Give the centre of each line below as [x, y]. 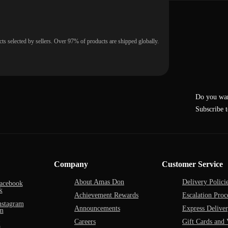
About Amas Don [99, 182]
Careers [85, 222]
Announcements [97, 208]
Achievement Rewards [106, 195]
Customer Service [192, 164]
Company [71, 164]
